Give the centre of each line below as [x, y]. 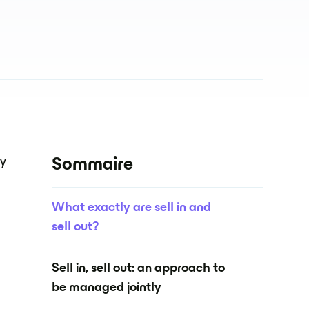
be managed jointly [107, 288]
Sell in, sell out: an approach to [139, 269]
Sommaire [93, 165]
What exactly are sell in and [132, 208]
